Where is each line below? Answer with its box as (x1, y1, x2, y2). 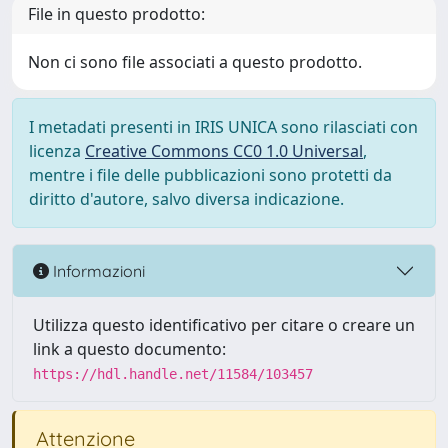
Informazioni (49, 260, 145, 281)
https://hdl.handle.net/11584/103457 (33, 366, 313, 382)
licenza (29, 140, 85, 162)
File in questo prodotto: (28, 3, 205, 25)
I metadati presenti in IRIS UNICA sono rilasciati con (29, 116, 418, 138)
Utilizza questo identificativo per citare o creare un (33, 314, 415, 336)
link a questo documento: (33, 338, 226, 360)
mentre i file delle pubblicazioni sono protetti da (29, 164, 392, 186)
